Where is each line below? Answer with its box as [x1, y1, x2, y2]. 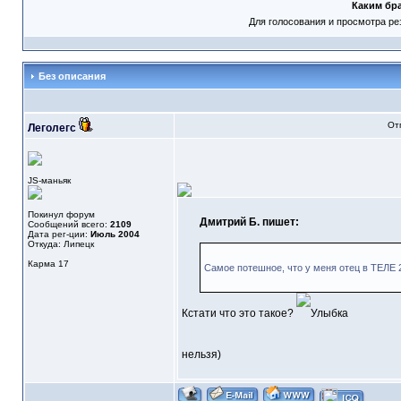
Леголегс [27, 122, 76, 135]
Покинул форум [27, 209, 95, 220]
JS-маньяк [27, 175, 71, 186]
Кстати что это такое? [181, 307, 296, 320]
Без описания [35, 71, 106, 82]
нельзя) [181, 348, 221, 362]
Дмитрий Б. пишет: [199, 216, 299, 229]
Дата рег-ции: [27, 229, 90, 240]
